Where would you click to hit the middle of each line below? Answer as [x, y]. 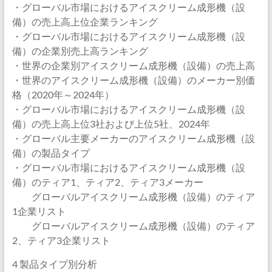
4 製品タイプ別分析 [54, 264]
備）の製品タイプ [51, 153]
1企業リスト [39, 211]
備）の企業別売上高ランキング [80, 51]
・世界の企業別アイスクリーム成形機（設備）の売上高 [133, 65]
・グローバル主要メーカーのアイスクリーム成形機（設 [133, 138]
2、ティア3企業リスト [61, 240]
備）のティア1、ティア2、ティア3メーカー [107, 182]
